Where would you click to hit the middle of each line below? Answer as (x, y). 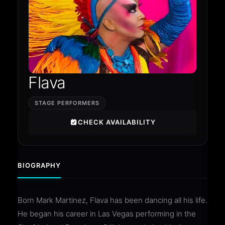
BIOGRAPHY (39, 165)
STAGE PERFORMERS (67, 103)
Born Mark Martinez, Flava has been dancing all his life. (113, 200)
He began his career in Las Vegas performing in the (107, 213)
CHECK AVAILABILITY (117, 122)
